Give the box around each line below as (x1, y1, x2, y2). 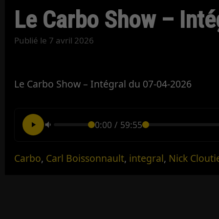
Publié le (14, 35, 49, 46)
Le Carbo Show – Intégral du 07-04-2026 (14, 77, 192, 91)
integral (129, 152, 164, 165)
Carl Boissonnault (46, 152, 125, 165)
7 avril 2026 (49, 35, 94, 46)
